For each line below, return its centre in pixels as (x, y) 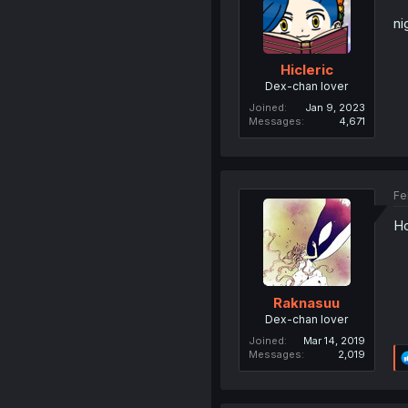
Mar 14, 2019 (334, 340)
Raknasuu (307, 302)
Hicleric (306, 70)
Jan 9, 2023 (335, 108)
